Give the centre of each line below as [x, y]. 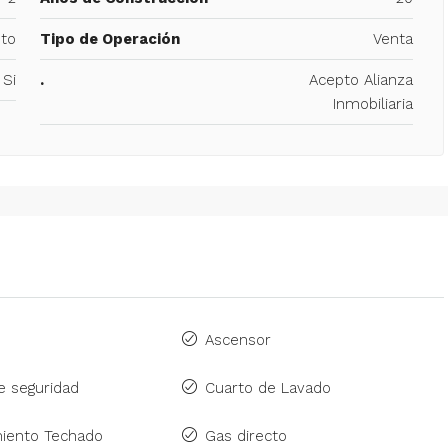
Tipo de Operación [109, 38]
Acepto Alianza [361, 79]
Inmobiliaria [373, 103]
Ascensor [238, 339]
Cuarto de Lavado [268, 387]
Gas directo [246, 435]
